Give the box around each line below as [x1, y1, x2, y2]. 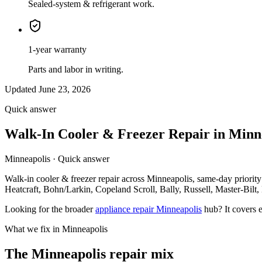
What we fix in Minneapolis [5, 223, 108, 234]
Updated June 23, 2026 [5, 84, 91, 94]
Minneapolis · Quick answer [5, 153, 109, 164]
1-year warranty [28, 44, 87, 54]
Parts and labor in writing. [28, 64, 123, 74]
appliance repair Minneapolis [95, 204, 202, 214]
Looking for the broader [5, 204, 95, 214]
